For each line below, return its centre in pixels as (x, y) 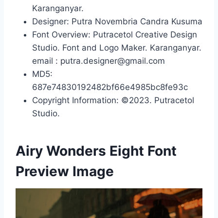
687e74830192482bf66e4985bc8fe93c (110, 87)
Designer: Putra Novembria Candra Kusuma (117, 21)
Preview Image (65, 171)
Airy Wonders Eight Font (96, 151)
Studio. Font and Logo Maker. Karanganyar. (117, 48)
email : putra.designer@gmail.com (99, 61)
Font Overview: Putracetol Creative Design (115, 35)
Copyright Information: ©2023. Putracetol (113, 100)
